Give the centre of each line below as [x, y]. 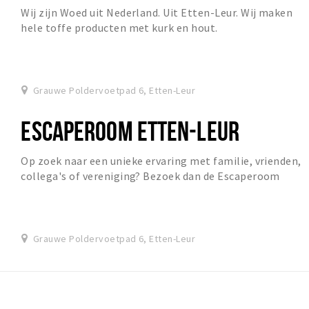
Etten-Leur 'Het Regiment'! [90, 191]
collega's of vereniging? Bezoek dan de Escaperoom [150, 176]
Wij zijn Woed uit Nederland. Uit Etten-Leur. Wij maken [157, 13]
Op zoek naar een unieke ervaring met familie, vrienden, [161, 161]
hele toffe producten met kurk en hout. [119, 28]
